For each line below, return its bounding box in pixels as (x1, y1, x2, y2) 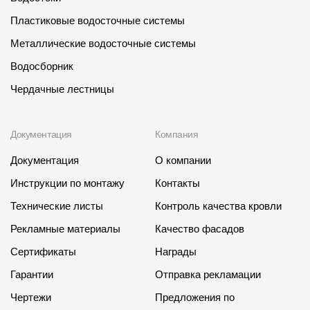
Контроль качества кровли (155, 200, 282, 212)
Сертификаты (10, 246, 76, 258)
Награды (155, 246, 197, 258)
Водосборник (10, 60, 73, 73)
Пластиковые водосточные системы (10, 15, 185, 27)
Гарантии (10, 268, 53, 281)
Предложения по (155, 291, 235, 304)
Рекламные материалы (10, 223, 120, 235)
